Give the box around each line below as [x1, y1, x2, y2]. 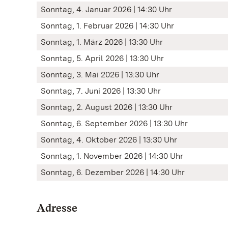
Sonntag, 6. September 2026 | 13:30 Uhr [41, 119, 188, 128]
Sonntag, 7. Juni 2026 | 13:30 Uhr [41, 86, 161, 96]
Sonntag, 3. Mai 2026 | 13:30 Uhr [41, 70, 159, 79]
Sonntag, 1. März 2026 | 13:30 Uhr [41, 37, 163, 47]
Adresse [37, 201, 77, 214]
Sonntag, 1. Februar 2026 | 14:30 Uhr [41, 21, 174, 31]
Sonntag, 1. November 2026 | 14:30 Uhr [41, 151, 183, 161]
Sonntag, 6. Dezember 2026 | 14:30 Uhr [41, 167, 185, 177]
